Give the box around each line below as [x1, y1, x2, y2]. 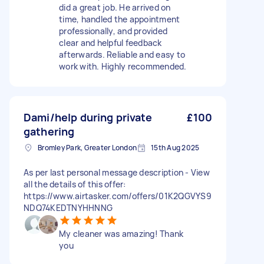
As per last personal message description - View [24, 167, 210, 178]
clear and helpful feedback [59, 37, 162, 48]
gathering [24, 124, 75, 138]
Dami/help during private [24, 110, 153, 124]
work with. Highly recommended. [59, 61, 187, 72]
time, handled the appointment [59, 14, 180, 25]
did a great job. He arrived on [59, 2, 171, 13]
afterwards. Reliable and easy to [59, 49, 185, 60]
